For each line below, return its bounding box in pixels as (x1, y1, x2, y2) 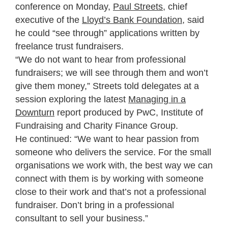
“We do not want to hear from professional (15, 54, 186, 65)
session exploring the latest (15, 94, 128, 104)
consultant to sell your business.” (15, 213, 148, 223)
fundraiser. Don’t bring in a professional (15, 199, 174, 210)
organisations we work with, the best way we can (15, 160, 213, 170)
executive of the (15, 14, 82, 25)
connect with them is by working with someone (15, 173, 204, 184)
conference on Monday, (15, 1, 113, 12)
